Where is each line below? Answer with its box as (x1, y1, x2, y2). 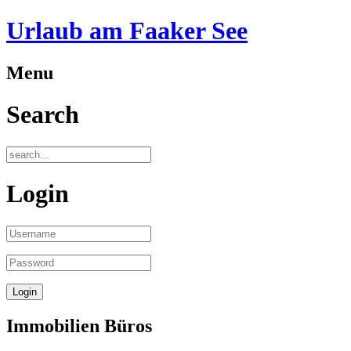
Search (6, 100, 79, 129)
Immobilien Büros (6, 315, 152, 336)
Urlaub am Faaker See (6, 16, 248, 45)
